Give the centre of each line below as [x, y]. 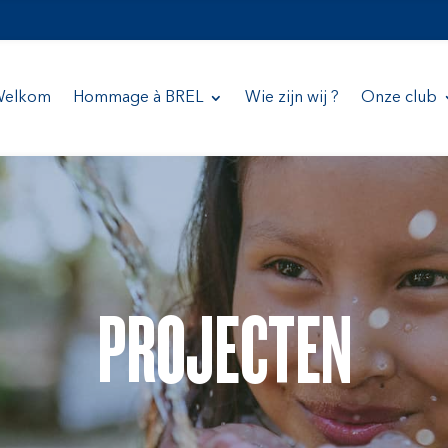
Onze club [398, 98]
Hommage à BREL [137, 98]
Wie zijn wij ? [291, 98]
